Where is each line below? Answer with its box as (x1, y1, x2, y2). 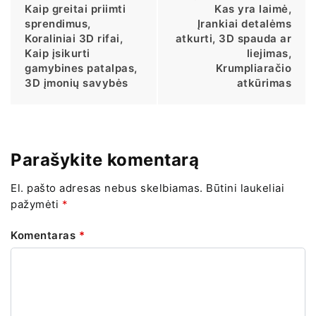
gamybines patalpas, (25, 61, 138, 75)
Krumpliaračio (215, 61, 291, 75)
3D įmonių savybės (25, 75, 128, 90)
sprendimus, (25, 16, 91, 30)
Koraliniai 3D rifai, (25, 31, 123, 45)
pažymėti (11, 197, 62, 212)
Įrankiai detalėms (197, 16, 291, 30)
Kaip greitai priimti (25, 1, 126, 16)
